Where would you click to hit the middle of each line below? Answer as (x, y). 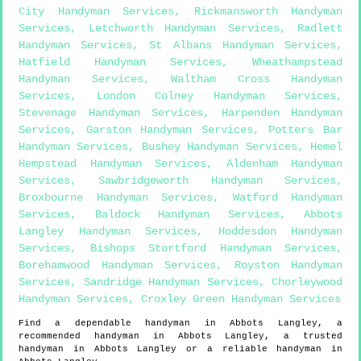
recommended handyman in (98, 336)
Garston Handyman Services (169, 129)
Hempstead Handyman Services (112, 163)
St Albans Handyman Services (243, 45)
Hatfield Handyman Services (120, 62)
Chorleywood (307, 282)
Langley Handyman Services (108, 231)
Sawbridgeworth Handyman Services (218, 180)
